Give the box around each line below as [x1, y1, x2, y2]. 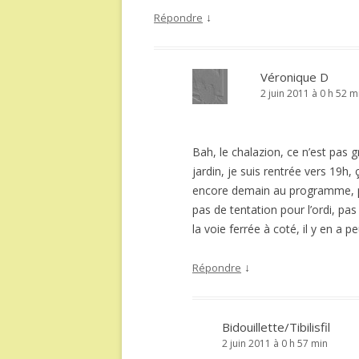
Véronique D [260, 69, 329, 85]
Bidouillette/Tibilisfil [222, 319, 330, 335]
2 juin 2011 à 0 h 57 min [222, 337, 328, 350]
